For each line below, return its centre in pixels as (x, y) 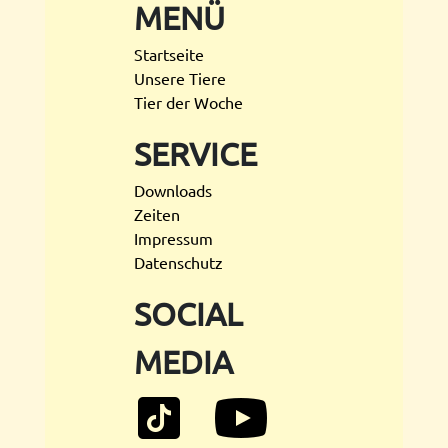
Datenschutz (178, 262)
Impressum (173, 238)
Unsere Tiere (180, 78)
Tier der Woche (188, 102)
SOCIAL (188, 313)
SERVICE (195, 153)
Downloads (173, 190)
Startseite (169, 54)
